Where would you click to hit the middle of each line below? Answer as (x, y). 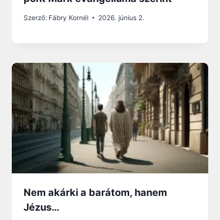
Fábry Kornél (69, 17)
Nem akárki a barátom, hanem (95, 192)
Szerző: (35, 17)
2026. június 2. (122, 17)
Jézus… (41, 207)
